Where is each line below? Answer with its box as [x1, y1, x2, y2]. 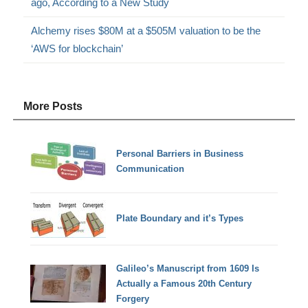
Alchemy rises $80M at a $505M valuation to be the [31, 24, 261, 36]
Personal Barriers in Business [116, 148, 244, 159]
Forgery [116, 293, 150, 304]
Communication [116, 163, 185, 174]
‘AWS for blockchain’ [31, 42, 124, 54]
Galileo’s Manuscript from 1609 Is [116, 263, 260, 274]
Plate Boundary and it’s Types [116, 213, 244, 224]
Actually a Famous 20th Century [116, 278, 252, 289]
